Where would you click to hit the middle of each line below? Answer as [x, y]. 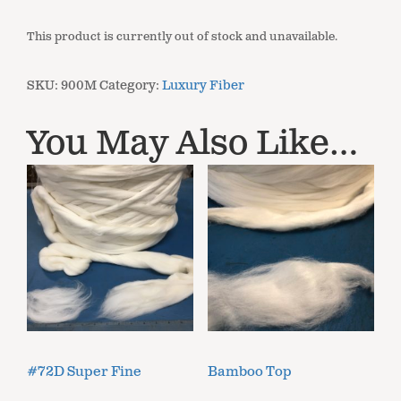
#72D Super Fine [84, 372]
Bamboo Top [249, 372]
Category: [131, 85]
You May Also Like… [192, 143]
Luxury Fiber [203, 85]
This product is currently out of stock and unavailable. [182, 37]
